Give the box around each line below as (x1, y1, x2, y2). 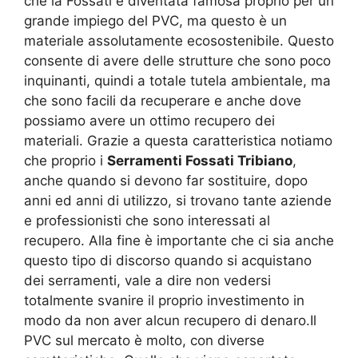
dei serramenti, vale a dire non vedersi (24, 272, 271, 289)
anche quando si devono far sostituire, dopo (24, 173, 308, 189)
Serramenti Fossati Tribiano (107, 153, 292, 169)
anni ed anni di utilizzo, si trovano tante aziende (24, 193, 332, 209)
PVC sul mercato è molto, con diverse (24, 332, 265, 349)
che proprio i (24, 153, 107, 169)
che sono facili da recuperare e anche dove (24, 93, 301, 109)
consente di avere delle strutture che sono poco (24, 53, 331, 70)
